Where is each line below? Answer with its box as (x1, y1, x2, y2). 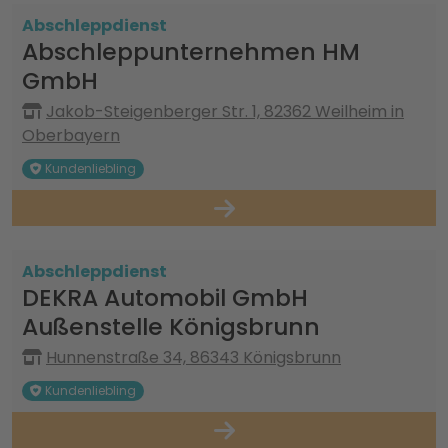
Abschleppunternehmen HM (22, 35, 360, 68)
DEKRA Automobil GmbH (22, 281, 308, 314)
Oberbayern (22, 124, 120, 147)
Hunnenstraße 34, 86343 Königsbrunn (46, 346, 341, 369)
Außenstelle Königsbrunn (22, 310, 320, 343)
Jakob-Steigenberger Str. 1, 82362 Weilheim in (46, 100, 404, 123)
